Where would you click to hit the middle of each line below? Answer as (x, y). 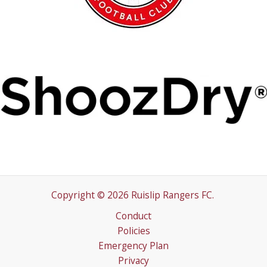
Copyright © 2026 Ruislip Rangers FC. (133, 195)
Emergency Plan (133, 245)
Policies (133, 230)
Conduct (133, 215)
